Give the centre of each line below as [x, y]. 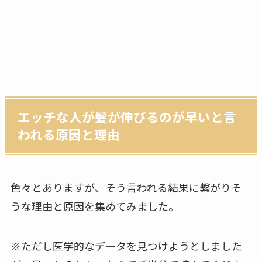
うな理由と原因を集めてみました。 [94, 206]
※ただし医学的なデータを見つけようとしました [126, 245]
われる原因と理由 [69, 134]
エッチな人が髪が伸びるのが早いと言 [127, 116]
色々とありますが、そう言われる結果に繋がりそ [126, 187]
